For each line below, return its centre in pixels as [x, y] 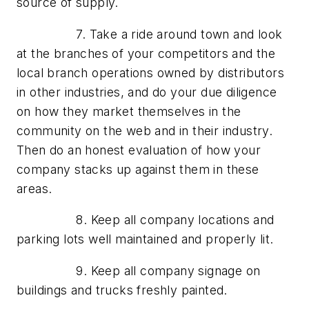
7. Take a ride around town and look [150, 34]
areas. [34, 188]
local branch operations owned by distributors [150, 72]
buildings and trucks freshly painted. [122, 290]
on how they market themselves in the [129, 111]
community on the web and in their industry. [145, 130]
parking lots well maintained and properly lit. [145, 239]
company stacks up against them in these [138, 169]
